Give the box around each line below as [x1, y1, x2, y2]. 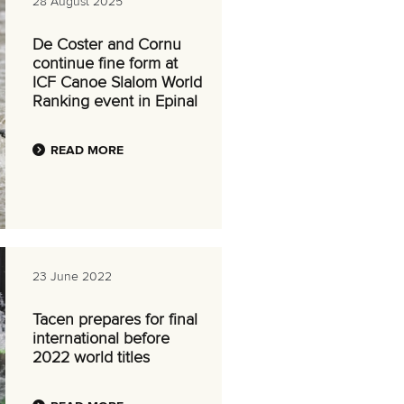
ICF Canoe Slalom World [32, 75, 202, 91]
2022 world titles [32, 350, 150, 366]
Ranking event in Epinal [32, 94, 197, 110]
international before [32, 331, 170, 347]
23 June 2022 [32, 271, 112, 283]
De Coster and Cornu [32, 37, 181, 53]
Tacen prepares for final [32, 312, 197, 328]
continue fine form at [32, 56, 178, 72]
